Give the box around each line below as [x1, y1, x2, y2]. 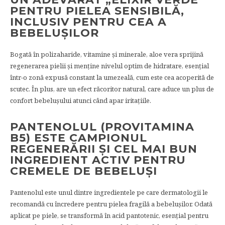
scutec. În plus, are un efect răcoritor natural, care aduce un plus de [10, 84, 214, 93]
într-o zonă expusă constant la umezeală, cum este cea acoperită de [10, 72, 214, 82]
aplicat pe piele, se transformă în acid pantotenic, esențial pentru [10, 210, 208, 220]
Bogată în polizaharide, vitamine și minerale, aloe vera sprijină [10, 49, 203, 59]
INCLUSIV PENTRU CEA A [10, 15, 167, 29]
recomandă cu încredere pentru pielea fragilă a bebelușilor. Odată [10, 199, 212, 208]
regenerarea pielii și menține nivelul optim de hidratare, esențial [10, 61, 209, 70]
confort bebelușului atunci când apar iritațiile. [10, 95, 151, 105]
